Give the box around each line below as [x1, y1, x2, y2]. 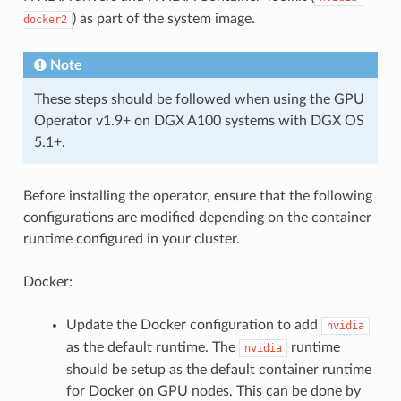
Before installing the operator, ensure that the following [22, 189, 372, 204]
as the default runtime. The [65, 340, 239, 355]
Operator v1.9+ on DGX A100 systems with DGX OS [33, 114, 364, 129]
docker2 [22, 13, 67, 27]
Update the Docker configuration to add [65, 318, 321, 333]
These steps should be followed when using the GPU [33, 92, 364, 107]
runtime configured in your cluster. [22, 232, 240, 247]
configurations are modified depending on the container [22, 210, 371, 226]
